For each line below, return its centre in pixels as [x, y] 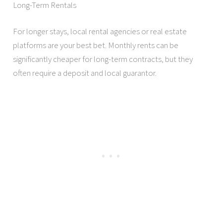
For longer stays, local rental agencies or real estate [100, 31]
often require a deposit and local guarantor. [85, 73]
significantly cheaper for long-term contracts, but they [103, 59]
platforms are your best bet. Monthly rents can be [96, 45]
